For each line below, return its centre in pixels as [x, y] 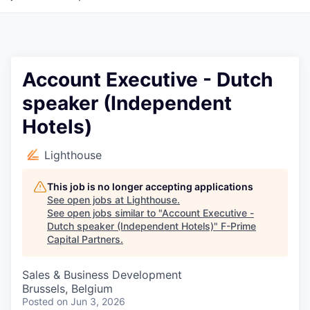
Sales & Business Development [102, 274]
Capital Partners [84, 239]
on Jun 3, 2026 [91, 301]
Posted [38, 301]
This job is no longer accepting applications [150, 186]
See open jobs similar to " [104, 212]
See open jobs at [87, 199]
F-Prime [238, 226]
